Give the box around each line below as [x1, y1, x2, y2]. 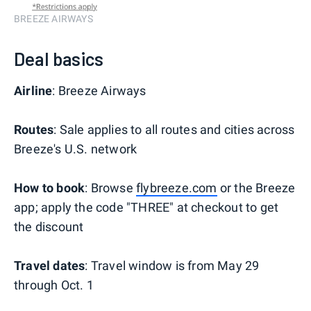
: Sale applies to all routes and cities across [53, 122, 295, 137]
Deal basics [14, 48, 104, 70]
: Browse [85, 180, 137, 196]
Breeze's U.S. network [14, 142, 137, 157]
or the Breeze [217, 180, 296, 196]
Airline [14, 83, 53, 99]
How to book [14, 180, 85, 196]
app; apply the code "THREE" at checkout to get [14, 200, 279, 215]
